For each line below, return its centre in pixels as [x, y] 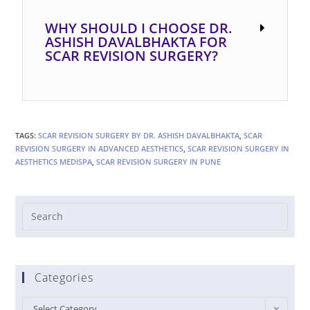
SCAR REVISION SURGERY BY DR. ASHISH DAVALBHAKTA [139, 135]
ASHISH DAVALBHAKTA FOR [136, 42]
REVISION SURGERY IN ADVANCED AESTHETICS [100, 148]
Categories [64, 277]
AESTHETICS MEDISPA [54, 161]
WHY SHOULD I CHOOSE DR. [139, 28]
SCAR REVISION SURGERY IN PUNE [159, 161]
